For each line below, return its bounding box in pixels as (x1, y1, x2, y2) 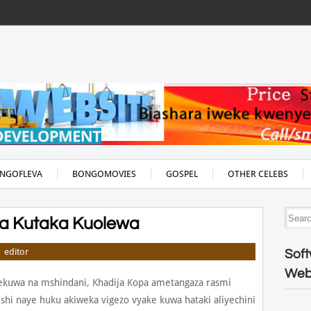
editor (3, 246, 28, 257)
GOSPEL (165, 169, 198, 179)
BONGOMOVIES (72, 169, 136, 179)
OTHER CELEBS (227, 169, 288, 179)
